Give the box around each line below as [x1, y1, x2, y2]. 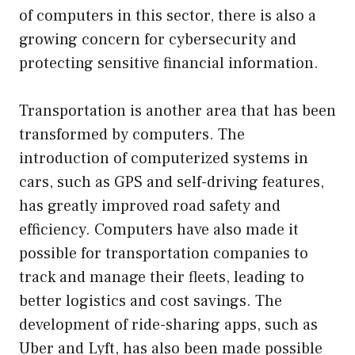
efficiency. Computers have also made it [19, 219, 299, 240]
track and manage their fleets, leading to [19, 266, 304, 288]
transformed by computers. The [19, 124, 245, 145]
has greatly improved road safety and [19, 195, 281, 216]
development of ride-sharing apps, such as [19, 314, 318, 335]
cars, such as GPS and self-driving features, [19, 171, 324, 193]
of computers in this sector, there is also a [19, 5, 316, 26]
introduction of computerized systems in [19, 147, 308, 169]
